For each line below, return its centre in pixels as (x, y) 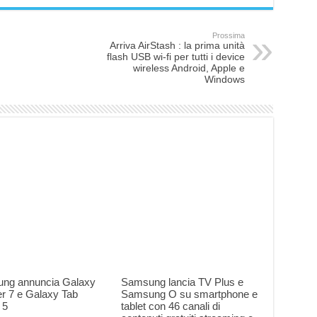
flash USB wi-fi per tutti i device (175, 57)
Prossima (228, 35)
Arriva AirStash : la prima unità (177, 45)
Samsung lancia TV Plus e (183, 282)
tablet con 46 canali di (171, 306)
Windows (224, 79)
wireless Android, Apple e (189, 68)
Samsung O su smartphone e (190, 294)
